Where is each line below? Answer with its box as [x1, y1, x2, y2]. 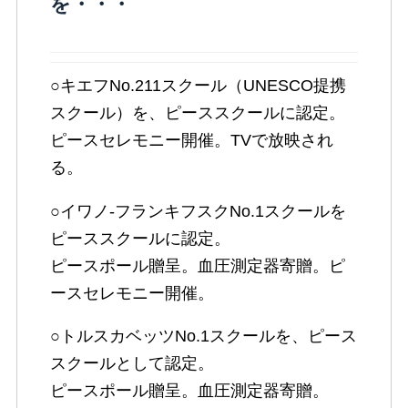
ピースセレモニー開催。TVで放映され [49, 130, 333, 149]
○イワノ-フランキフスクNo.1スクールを [49, 201, 346, 220]
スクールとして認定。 [49, 354, 214, 373]
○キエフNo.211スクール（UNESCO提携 [49, 76, 346, 95]
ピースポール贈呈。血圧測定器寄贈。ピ [49, 256, 345, 275]
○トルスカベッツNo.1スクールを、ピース [49, 327, 357, 346]
